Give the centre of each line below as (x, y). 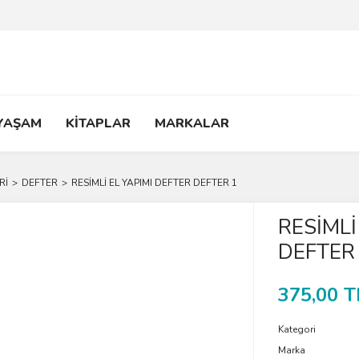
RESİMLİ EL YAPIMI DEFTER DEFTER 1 (154, 183)
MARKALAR (192, 123)
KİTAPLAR (98, 123)
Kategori (296, 329)
